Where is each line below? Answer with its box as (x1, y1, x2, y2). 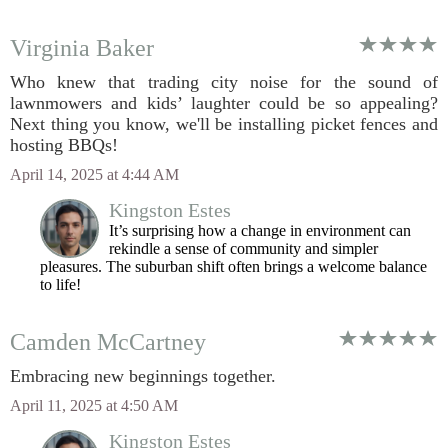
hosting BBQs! (10, 135, 118, 155)
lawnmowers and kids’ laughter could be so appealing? (10, 93, 438, 113)
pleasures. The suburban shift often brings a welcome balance (40, 258, 427, 275)
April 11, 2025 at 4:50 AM (10, 397, 178, 414)
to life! (40, 276, 81, 293)
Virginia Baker (10, 35, 154, 61)
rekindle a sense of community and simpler (109, 240, 378, 257)
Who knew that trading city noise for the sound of (10, 72, 438, 92)
